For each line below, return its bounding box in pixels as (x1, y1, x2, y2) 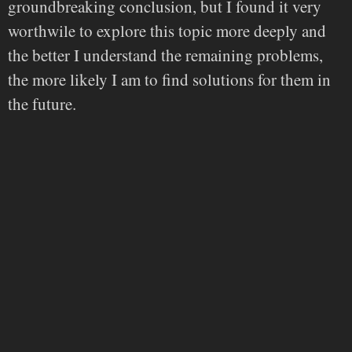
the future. (8, 92, 76, 115)
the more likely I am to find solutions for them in (8, 68, 331, 90)
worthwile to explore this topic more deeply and (8, 19, 326, 42)
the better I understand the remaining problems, (8, 43, 323, 66)
